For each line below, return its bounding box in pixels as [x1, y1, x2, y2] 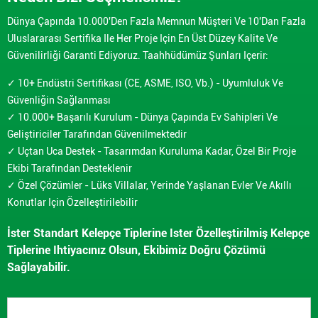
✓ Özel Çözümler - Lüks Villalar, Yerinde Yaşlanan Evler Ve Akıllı [7, 180, 292, 192]
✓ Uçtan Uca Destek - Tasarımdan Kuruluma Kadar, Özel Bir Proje [7, 146, 296, 158]
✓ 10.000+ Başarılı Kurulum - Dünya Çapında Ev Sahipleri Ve [7, 111, 278, 124]
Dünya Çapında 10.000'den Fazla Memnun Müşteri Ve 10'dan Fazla [7, 16, 306, 28]
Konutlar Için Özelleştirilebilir [7, 197, 138, 209]
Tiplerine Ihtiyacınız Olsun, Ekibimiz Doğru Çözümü [7, 243, 265, 258]
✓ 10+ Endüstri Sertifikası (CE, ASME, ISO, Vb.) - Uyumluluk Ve [7, 77, 283, 89]
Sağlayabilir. [7, 261, 70, 275]
